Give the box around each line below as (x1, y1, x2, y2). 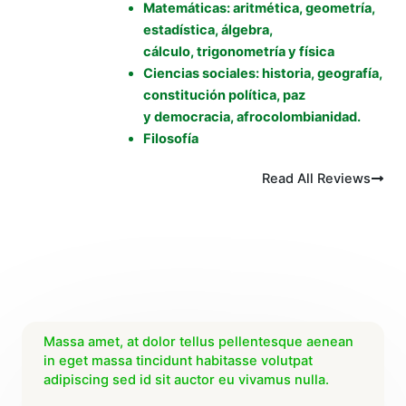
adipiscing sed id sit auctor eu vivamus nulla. (43, 372, 329, 389)
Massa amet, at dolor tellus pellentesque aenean (43, 333, 353, 351)
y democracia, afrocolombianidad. (142, 109, 361, 126)
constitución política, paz (142, 87, 305, 104)
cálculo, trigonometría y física (142, 43, 334, 61)
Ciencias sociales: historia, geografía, (142, 65, 382, 82)
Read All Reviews (262, 169, 372, 187)
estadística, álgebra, (142, 22, 273, 39)
